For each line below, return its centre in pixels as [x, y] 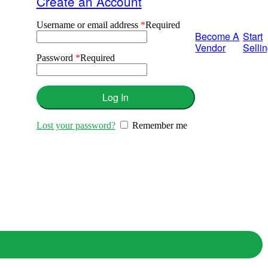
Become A [217, 36]
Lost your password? [76, 126]
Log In [116, 98]
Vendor [211, 48]
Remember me [159, 126]
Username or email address [88, 25]
